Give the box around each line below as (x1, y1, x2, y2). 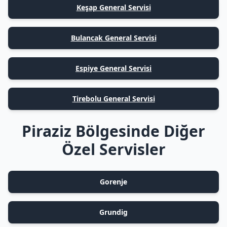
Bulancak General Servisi (70, 33, 157, 43)
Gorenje (100, 177, 127, 186)
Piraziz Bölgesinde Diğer (22, 121, 205, 141)
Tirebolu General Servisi (72, 94, 155, 103)
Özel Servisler (61, 139, 166, 160)
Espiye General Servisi (75, 63, 152, 73)
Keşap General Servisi (76, 3, 151, 12)
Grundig (99, 207, 128, 217)
